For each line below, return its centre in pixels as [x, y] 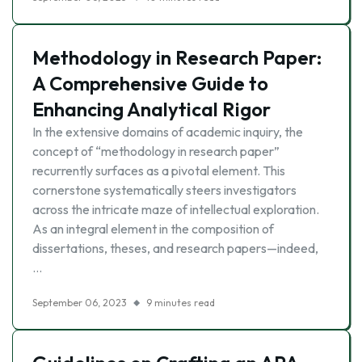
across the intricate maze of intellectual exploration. [176, 209]
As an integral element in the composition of [153, 229]
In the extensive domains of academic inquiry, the [168, 132]
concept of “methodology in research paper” [156, 151]
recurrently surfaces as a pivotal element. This [159, 170]
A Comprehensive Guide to [150, 83]
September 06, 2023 [80, 303]
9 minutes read [181, 303]
